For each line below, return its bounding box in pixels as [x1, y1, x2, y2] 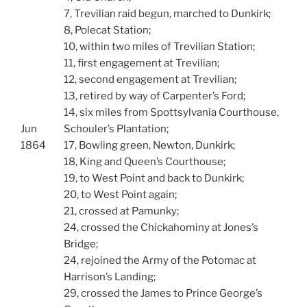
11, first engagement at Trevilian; [63, 56, 219, 69]
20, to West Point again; [63, 188, 177, 201]
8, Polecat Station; [63, 23, 151, 36]
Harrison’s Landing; [63, 270, 156, 283]
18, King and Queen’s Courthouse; [63, 155, 225, 168]
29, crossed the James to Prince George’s [63, 286, 262, 299]
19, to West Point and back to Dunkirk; [63, 171, 244, 184]
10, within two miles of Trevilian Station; [63, 40, 255, 53]
